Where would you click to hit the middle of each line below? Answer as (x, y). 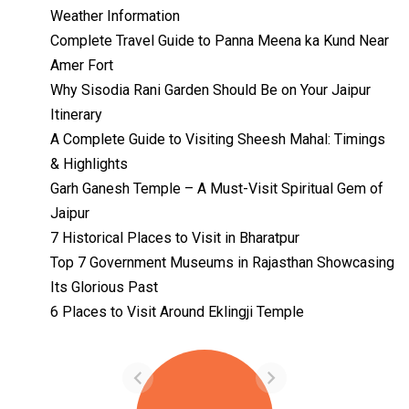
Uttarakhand (184, 352)
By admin (168, 343)
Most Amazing (193, 310)
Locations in (184, 331)
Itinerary (76, 115)
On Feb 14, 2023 (187, 360)
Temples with (190, 289)
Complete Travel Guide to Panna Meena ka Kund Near (220, 41)
